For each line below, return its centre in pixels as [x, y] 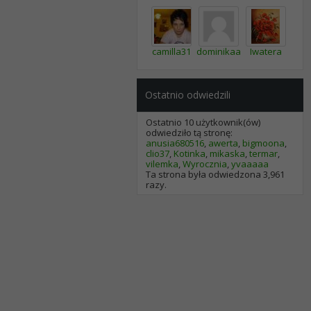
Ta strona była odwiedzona [204, 175]
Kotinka [190, 154]
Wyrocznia [205, 164]
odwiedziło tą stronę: [189, 133]
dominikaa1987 [228, 52]
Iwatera [266, 52]
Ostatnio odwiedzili [188, 95]
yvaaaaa [250, 164]
